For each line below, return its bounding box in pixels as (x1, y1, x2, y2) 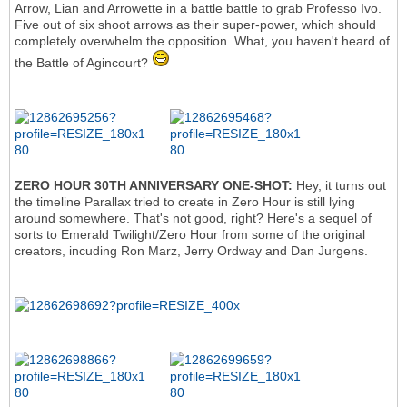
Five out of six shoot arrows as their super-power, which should (15, 17, 376, 33)
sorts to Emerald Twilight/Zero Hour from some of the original (15, 227, 365, 243)
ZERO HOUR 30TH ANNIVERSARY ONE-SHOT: (15, 178, 296, 194)
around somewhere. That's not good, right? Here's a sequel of (15, 211, 372, 226)
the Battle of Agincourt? (15, 55, 152, 71)
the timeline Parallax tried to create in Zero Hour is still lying (15, 194, 355, 210)
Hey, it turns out (296, 178, 386, 194)
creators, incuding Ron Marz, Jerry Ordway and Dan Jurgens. (15, 243, 372, 259)
